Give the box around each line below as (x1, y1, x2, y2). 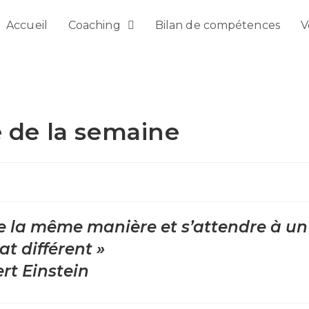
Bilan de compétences (154, 19, 280, 32)
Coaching (68, 19, 123, 32)
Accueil (6, 19, 48, 32)
